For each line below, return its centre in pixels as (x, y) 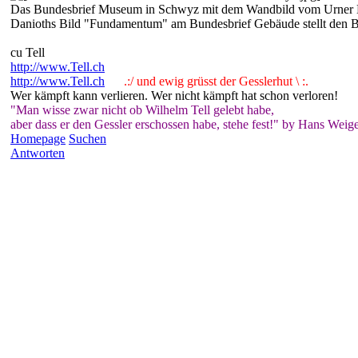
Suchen (88, 138)
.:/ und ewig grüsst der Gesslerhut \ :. (210, 81)
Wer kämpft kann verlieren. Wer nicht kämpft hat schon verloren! (174, 95)
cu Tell (28, 52)
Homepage (38, 138)
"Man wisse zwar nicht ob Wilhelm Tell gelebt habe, (142, 109)
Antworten (38, 153)
